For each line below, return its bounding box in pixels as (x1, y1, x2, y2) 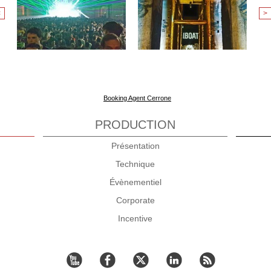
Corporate (116, 195, 155, 206)
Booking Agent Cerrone (103, 94, 171, 102)
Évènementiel (109, 177, 162, 188)
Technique (116, 159, 155, 169)
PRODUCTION (95, 118, 175, 132)
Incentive (118, 214, 152, 224)
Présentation (111, 141, 160, 151)
